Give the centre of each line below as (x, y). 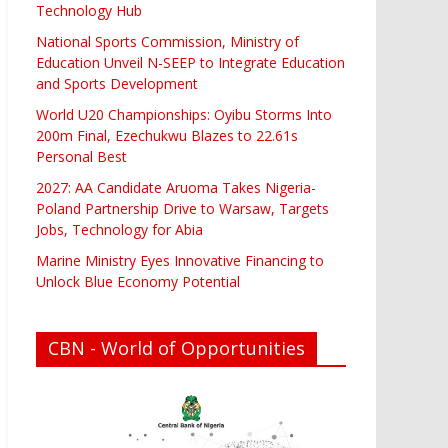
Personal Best (81, 156)
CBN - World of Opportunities (176, 347)
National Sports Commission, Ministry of (167, 41)
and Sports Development (117, 83)
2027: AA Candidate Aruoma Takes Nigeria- (176, 187)
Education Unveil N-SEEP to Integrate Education (190, 62)
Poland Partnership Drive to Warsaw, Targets (182, 208)
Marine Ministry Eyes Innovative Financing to (180, 260)
